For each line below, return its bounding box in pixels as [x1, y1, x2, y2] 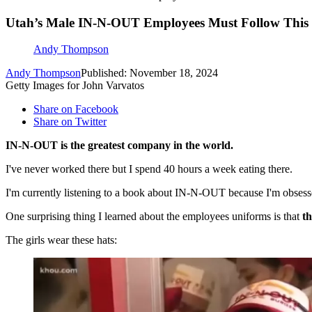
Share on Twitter [33, 116, 107, 128]
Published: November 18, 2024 [81, 67, 218, 79]
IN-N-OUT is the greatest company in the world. [6, 139, 236, 152]
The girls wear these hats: [6, 234, 117, 247]
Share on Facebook [33, 103, 118, 116]
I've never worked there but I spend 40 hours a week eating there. [6, 163, 292, 175]
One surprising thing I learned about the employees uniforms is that [6, 210, 299, 223]
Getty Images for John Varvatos [6, 79, 144, 92]
